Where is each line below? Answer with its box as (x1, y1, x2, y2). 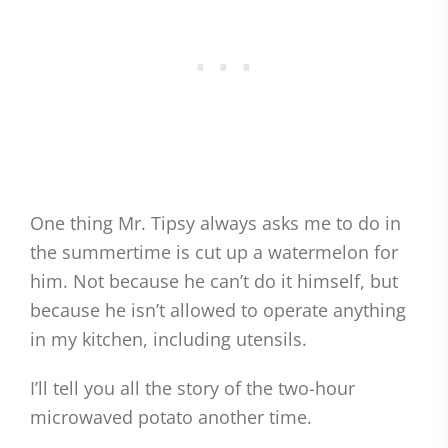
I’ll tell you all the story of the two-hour (30, 376, 355, 400)
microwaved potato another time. (30, 405, 312, 429)
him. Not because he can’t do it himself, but (30, 269, 398, 293)
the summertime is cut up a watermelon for (30, 240, 398, 264)
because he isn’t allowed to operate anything (30, 298, 406, 322)
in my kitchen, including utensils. (30, 327, 307, 351)
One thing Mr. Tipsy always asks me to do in (30, 211, 401, 235)
